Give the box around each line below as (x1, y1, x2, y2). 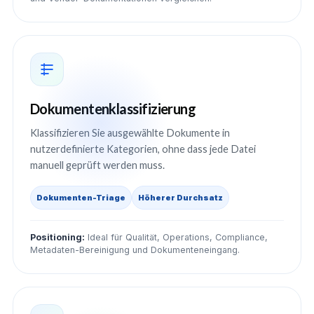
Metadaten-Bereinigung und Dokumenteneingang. (30, 245, 240, 255)
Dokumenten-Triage (36, 193, 125, 203)
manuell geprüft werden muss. (30, 159, 165, 171)
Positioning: (30, 232, 85, 243)
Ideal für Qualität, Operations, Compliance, (85, 232, 268, 243)
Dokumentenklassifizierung (30, 100, 196, 117)
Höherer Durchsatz (138, 193, 223, 203)
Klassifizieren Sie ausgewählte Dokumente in (30, 127, 230, 139)
